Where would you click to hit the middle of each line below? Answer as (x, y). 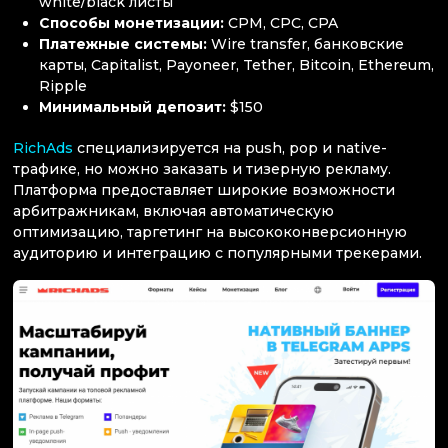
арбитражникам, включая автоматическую (173, 211)
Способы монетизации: (134, 22)
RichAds (43, 148)
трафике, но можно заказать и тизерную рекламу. (202, 169)
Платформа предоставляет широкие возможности (204, 190)
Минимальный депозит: (135, 106)
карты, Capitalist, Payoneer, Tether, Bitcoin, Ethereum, (237, 64)
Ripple (63, 85)
